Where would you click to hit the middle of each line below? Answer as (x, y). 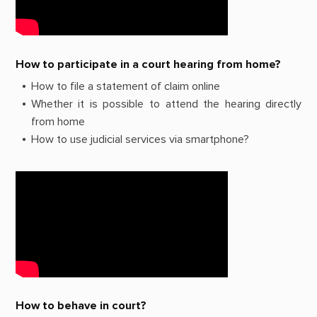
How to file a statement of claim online (125, 86)
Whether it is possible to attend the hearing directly (166, 104)
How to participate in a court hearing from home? (148, 64)
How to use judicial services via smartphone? (140, 139)
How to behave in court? (81, 306)
